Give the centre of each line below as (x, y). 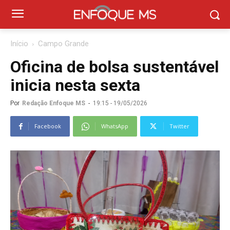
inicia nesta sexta (75, 85)
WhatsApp (115, 126)
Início (19, 44)
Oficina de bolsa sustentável (114, 67)
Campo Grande (63, 44)
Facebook (48, 126)
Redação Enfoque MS (54, 103)
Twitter (179, 126)
